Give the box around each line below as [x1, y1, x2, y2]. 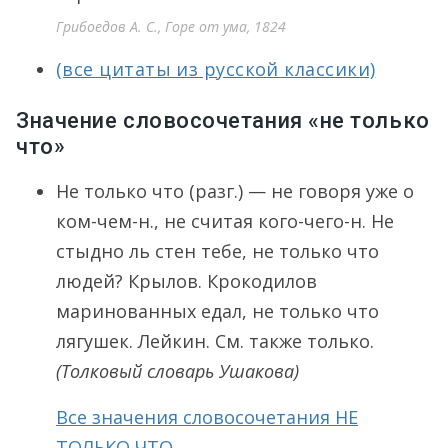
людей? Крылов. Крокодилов [56, 269, 317, 293]
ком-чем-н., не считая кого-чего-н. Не [56, 209, 394, 233]
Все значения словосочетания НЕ [56, 405, 358, 429]
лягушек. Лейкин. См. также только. [56, 329, 374, 353]
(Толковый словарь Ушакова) [56, 359, 299, 383]
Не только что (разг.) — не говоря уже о [56, 179, 414, 203]
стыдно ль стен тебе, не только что [56, 239, 379, 263]
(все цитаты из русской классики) [56, 57, 376, 81]
